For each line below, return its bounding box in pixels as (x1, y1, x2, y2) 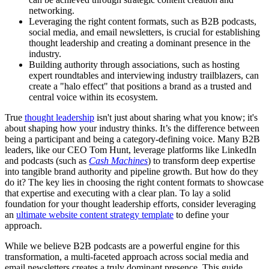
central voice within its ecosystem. (29, 92, 158, 103)
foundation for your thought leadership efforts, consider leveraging (5, 199, 256, 210)
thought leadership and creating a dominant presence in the (29, 38, 250, 49)
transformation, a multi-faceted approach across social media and (5, 252, 249, 262)
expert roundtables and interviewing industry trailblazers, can (29, 70, 259, 81)
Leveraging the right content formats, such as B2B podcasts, (29, 16, 256, 27)
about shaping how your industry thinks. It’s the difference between (5, 123, 259, 134)
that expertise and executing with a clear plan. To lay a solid (5, 188, 231, 199)
